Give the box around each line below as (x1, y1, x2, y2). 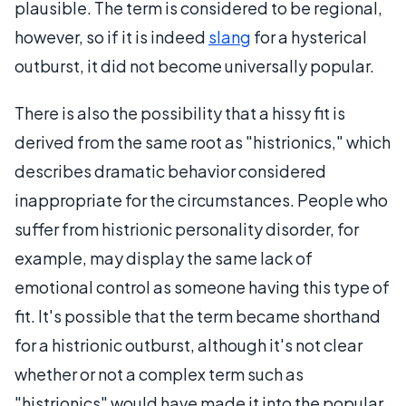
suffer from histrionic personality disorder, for (14, 218, 359, 239)
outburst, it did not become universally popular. (14, 55, 374, 76)
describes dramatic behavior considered (14, 160, 326, 181)
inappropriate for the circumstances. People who (14, 189, 388, 210)
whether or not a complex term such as (14, 363, 304, 384)
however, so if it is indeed (14, 26, 208, 47)
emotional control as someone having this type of (14, 276, 390, 297)
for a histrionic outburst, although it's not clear (14, 334, 362, 355)
